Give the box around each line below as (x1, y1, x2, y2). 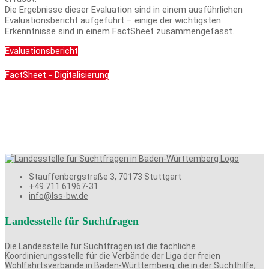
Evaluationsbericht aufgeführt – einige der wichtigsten (5, 15, 221, 26)
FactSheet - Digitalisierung (5, 70, 109, 81)
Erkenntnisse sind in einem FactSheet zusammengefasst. (5, 26, 234, 37)
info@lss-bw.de (29, 191, 88, 201)
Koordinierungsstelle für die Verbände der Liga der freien (5, 251, 220, 261)
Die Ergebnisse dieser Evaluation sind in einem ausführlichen (5, 4, 243, 16)
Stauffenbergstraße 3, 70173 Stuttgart (29, 172, 181, 182)
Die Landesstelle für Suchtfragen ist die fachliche (5, 241, 196, 252)
